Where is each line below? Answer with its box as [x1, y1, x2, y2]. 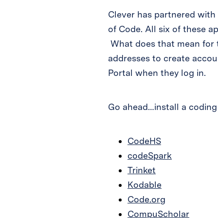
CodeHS [127, 135, 161, 146]
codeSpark [127, 150, 172, 161]
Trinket [127, 164, 156, 175]
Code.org [127, 194, 165, 204]
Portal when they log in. [108, 67, 206, 78]
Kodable [127, 179, 162, 190]
